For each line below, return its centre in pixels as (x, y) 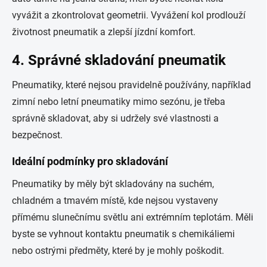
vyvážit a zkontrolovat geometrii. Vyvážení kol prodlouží (129, 15)
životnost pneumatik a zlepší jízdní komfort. (104, 32)
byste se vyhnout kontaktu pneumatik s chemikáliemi (123, 234)
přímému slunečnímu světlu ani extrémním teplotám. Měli (133, 217)
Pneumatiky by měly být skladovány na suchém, (113, 184)
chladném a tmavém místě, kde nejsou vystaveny (115, 201)
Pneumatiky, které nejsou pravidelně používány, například (131, 85)
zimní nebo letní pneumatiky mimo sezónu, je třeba (119, 102)
